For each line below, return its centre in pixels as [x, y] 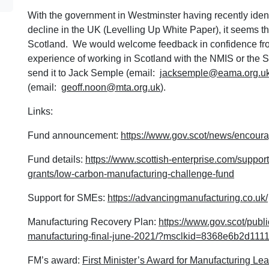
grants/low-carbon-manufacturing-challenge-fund [131, 174]
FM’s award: [55, 260]
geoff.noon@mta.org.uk [111, 87]
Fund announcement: [74, 135]
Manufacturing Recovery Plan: [93, 222]
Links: [40, 111]
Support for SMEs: [68, 198]
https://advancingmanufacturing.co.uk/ [188, 198]
